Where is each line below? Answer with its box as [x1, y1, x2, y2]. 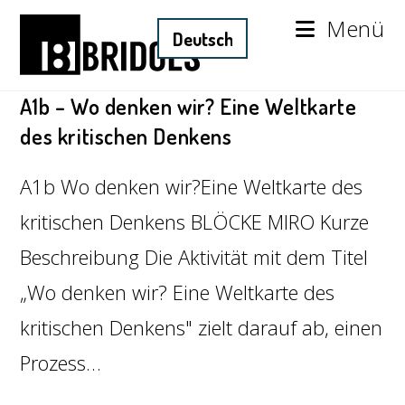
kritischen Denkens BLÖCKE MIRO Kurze [20, 208, 370, 235]
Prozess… [20, 349, 102, 376]
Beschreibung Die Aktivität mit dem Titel [20, 243, 369, 270]
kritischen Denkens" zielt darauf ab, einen [20, 314, 383, 341]
